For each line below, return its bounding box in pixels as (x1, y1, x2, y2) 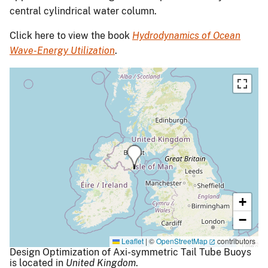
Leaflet (120, 236, 144, 246)
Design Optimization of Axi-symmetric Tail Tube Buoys (10, 246, 251, 258)
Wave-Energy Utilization (10, 44, 115, 56)
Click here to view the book (10, 29, 132, 41)
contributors (215, 236, 255, 246)
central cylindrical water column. (10, 5, 157, 17)
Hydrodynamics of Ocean (132, 29, 240, 41)
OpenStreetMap (156, 236, 208, 246)
